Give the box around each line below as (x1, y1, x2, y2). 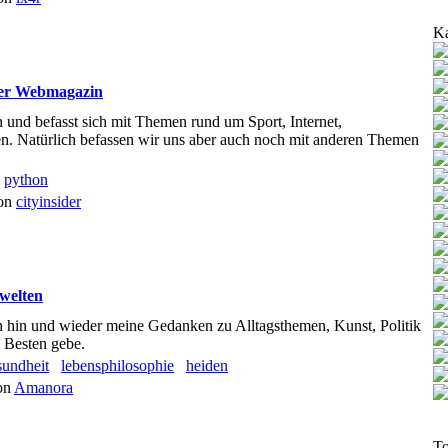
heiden (186, 357, 228, 374)
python (4, 171, 48, 188)
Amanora (14, 379, 73, 396)
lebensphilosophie (61, 357, 174, 374)
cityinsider (16, 193, 81, 210)
